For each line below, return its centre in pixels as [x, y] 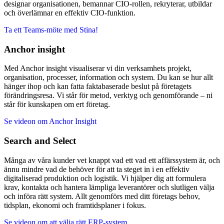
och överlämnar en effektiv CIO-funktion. [70, 12]
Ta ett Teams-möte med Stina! [51, 29]
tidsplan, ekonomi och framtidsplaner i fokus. [75, 205]
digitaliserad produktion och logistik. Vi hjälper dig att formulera [105, 178]
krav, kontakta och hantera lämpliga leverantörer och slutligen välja [109, 187]
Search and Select [40, 141]
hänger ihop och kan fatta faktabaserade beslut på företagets [98, 86]
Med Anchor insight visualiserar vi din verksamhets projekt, [98, 68]
